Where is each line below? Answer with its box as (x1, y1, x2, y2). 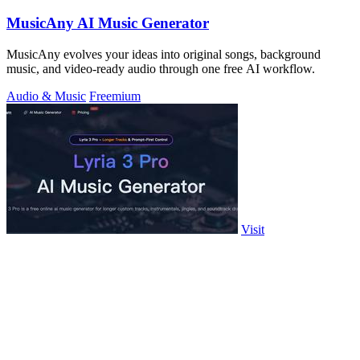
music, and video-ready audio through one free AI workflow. (6, 61, 315, 76)
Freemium (89, 88, 141, 103)
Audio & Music (6, 88, 86, 103)
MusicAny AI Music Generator (6, 14, 209, 31)
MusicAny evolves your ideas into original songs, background (6, 47, 321, 61)
